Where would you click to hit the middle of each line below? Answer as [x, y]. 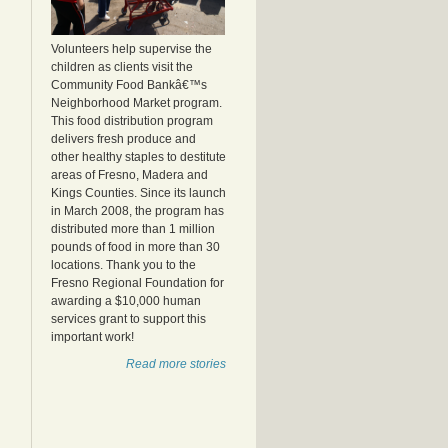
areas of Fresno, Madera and [129, 175]
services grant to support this [128, 319]
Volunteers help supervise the [131, 49]
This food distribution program [132, 121]
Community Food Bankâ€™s [129, 85]
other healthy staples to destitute [138, 157]
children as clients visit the [122, 67]
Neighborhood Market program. [136, 103]
